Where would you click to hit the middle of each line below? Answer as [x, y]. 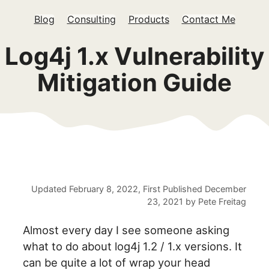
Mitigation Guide [134, 83]
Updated [50, 189]
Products [149, 19]
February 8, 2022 [103, 189]
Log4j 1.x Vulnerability [134, 56]
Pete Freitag [222, 202]
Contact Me [208, 19]
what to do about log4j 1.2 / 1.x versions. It [133, 246]
